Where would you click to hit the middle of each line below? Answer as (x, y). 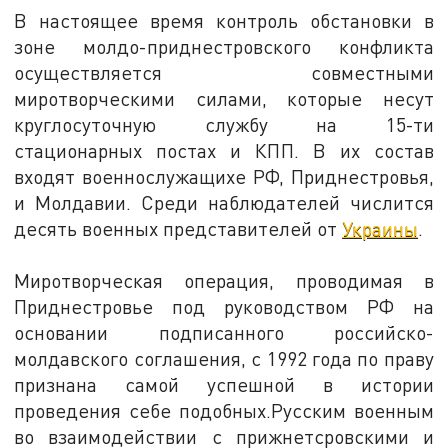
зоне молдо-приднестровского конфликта (224, 47)
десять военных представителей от (178, 229)
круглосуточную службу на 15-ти (224, 125)
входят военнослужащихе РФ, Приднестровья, (224, 177)
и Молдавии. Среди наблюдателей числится (224, 203)
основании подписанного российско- (224, 333)
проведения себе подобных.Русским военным (224, 411)
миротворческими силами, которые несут (224, 99)
